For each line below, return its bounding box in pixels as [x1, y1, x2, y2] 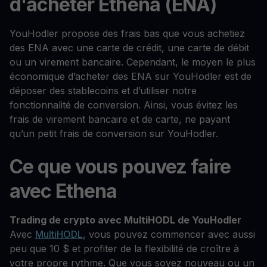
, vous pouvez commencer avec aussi [83, 228, 255, 240]
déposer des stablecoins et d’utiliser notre [10, 84, 197, 97]
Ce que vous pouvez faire [10, 155, 231, 178]
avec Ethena [10, 179, 117, 203]
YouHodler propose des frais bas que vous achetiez [10, 27, 245, 39]
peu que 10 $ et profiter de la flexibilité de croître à [10, 243, 239, 254]
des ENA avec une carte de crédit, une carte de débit [10, 41, 249, 54]
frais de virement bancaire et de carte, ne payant [10, 113, 230, 125]
